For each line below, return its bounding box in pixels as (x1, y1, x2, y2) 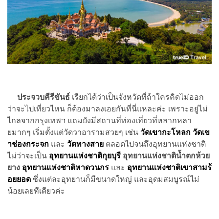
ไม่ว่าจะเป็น (7, 151, 49, 160)
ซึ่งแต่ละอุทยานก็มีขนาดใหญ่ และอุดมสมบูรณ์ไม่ (33, 174, 199, 184)
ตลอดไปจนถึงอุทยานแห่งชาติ (106, 139, 206, 149)
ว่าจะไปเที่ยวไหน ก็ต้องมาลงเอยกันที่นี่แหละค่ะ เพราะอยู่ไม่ (7, 104, 208, 113)
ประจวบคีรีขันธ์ (7, 92, 72, 102)
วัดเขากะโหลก (140, 127, 193, 137)
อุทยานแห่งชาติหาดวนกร (22, 162, 109, 172)
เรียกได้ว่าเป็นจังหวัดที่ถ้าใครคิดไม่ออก (72, 92, 204, 102)
